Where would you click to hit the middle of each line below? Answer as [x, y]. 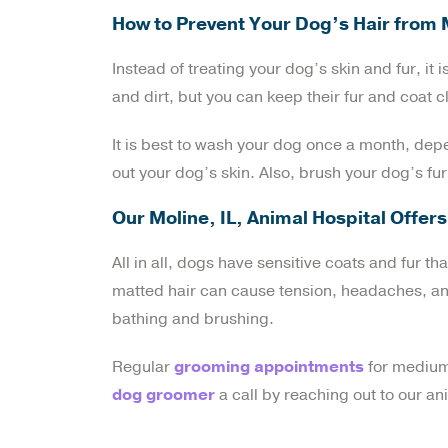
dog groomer [163, 394]
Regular [143, 366]
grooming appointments [269, 366]
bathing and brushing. [193, 318]
